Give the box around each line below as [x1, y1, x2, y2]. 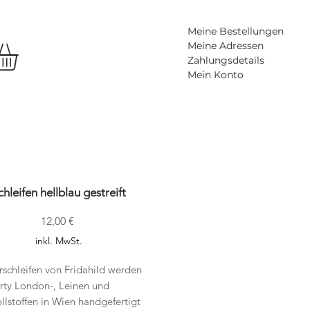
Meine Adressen [188, 39, 264, 52]
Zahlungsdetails [188, 54, 264, 66]
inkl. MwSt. [35, 235, 82, 248]
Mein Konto [188, 69, 244, 81]
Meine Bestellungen [188, 25, 284, 37]
